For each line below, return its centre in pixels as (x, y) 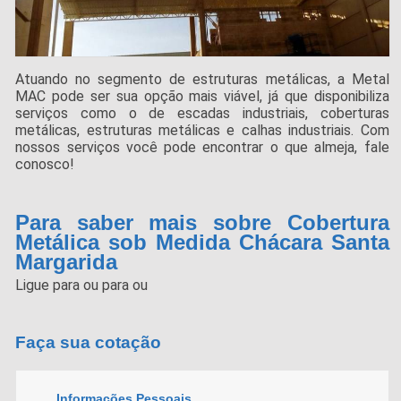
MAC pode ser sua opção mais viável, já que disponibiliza (202, 97)
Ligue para (50, 286)
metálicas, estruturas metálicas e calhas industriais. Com (202, 131)
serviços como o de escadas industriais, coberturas (202, 114)
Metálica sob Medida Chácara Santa (202, 243)
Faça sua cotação (89, 342)
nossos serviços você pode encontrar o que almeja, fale (202, 148)
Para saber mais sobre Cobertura (202, 223)
